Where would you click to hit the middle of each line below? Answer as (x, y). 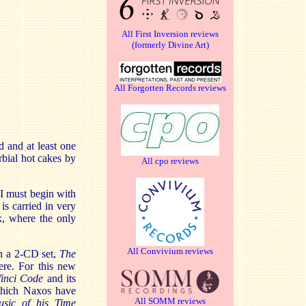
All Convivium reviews (170, 251)
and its (61, 278)
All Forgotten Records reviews (170, 88)
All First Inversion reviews (170, 34)
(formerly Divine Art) (170, 45)
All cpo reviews (170, 161)
